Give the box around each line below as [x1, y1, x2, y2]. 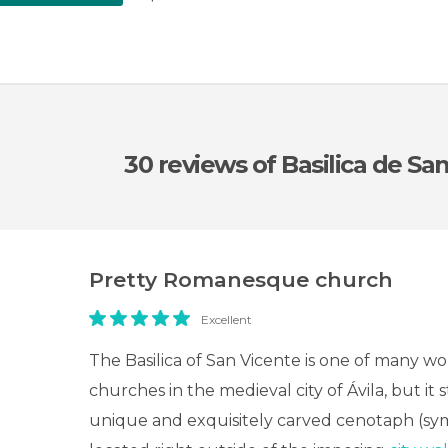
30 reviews [124, 150, 252, 179]
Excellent [201, 312, 252, 327]
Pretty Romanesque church [89, 267, 393, 292]
